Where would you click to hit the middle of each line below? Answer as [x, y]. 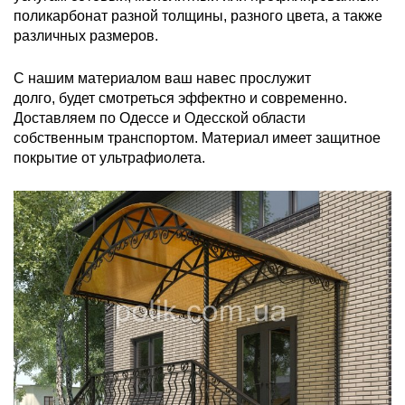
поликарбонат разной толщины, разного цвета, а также [198, 16]
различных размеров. [86, 36]
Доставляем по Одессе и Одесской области [160, 118]
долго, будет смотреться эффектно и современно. [180, 98]
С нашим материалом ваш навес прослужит [162, 78]
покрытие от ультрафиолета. [109, 158]
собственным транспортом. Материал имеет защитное [197, 138]
